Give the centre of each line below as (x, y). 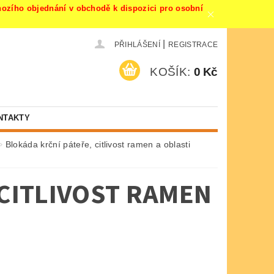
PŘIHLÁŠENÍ (137, 45)
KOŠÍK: (170, 72)
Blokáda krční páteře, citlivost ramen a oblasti (98, 145)
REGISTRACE (193, 45)
